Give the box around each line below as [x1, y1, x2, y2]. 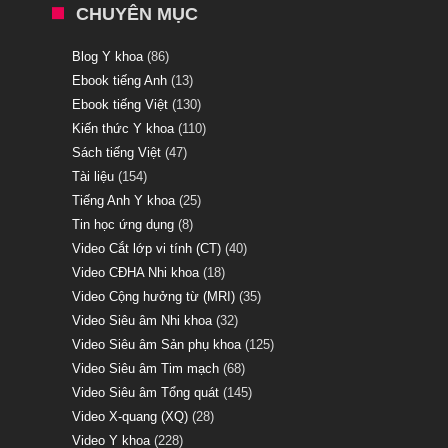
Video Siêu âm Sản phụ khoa [72, 336, 241, 352]
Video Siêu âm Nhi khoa [72, 312, 212, 328]
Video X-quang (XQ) [72, 408, 188, 424]
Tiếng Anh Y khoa [72, 192, 175, 208]
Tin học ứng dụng [72, 216, 174, 232]
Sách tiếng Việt [72, 144, 161, 160]
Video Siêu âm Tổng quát [72, 384, 219, 400]
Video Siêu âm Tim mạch [72, 360, 219, 376]
